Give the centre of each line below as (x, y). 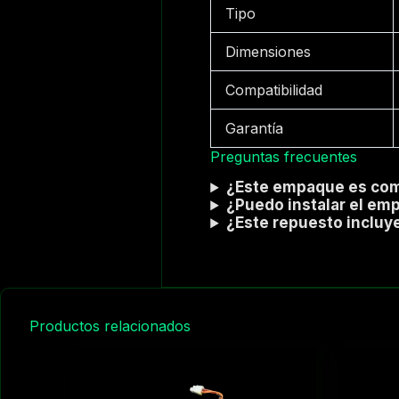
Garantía (255, 128)
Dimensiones (269, 51)
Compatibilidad (274, 90)
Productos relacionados (110, 326)
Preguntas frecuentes (284, 156)
